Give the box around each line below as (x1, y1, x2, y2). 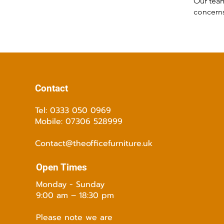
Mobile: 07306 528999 (34, 115, 122, 127)
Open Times (35, 161, 87, 173)
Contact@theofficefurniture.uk (34, 137, 152, 149)
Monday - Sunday (35, 178, 104, 190)
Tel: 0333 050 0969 (34, 104, 111, 116)
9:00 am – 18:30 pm (35, 189, 114, 201)
